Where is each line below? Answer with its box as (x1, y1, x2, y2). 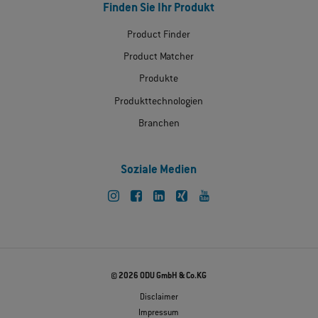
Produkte (139, 74, 179, 86)
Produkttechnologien (114, 96, 204, 108)
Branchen (138, 118, 180, 130)
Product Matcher (124, 52, 194, 64)
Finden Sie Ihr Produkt (103, 1, 215, 16)
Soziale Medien (121, 164, 197, 178)
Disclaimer (139, 292, 178, 302)
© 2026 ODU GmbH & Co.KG (111, 271, 207, 281)
